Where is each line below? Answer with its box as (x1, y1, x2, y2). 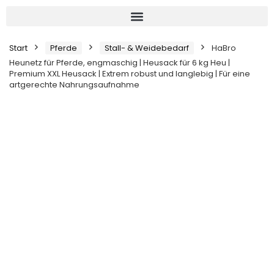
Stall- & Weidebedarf (105, 42, 189, 54)
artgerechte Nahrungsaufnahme (9, 79, 139, 91)
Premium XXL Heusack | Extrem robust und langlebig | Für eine (9, 68, 250, 80)
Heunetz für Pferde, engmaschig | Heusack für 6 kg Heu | (9, 57, 230, 68)
